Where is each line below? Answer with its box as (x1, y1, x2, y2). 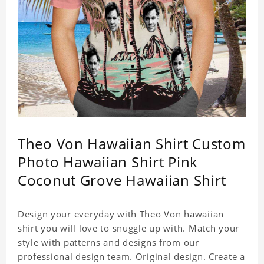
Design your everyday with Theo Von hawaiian (18, 208, 224, 220)
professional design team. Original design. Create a (18, 250, 245, 263)
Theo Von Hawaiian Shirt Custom (18, 134, 246, 154)
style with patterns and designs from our (18, 236, 199, 249)
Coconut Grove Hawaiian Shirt (18, 170, 227, 190)
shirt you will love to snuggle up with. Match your (18, 222, 239, 235)
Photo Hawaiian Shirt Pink (18, 152, 198, 172)
